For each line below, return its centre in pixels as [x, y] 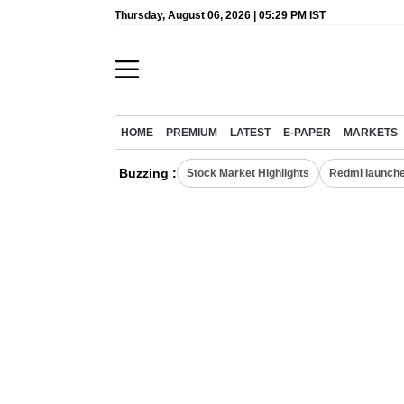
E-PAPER [307, 133]
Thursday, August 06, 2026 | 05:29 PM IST [220, 15]
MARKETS [371, 133]
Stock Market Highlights [248, 173]
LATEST [250, 133]
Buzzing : [148, 173]
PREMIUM [192, 133]
